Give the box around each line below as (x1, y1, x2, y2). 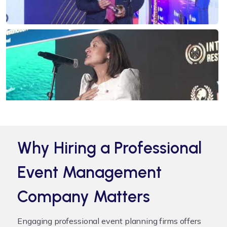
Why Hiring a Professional (17, 138, 202, 158)
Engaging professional (17, 215, 101, 226)
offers (177, 215, 201, 226)
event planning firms (101, 215, 178, 226)
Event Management (17, 162, 162, 182)
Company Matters (17, 186, 150, 206)
